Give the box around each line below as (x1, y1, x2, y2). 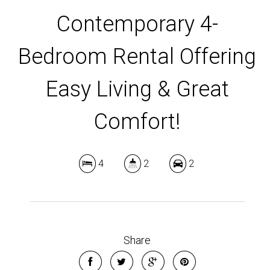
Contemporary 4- (56, 11, 218, 37)
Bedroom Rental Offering (18, 44, 257, 69)
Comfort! (94, 109, 181, 134)
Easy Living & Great (45, 77, 229, 102)
